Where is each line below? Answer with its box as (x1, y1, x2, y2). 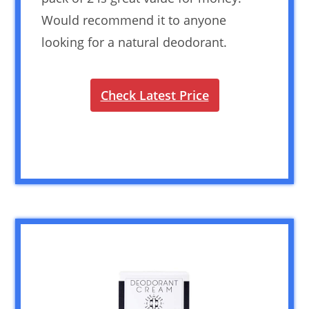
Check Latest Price (100, 86, 209, 103)
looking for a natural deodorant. (41, 33, 228, 50)
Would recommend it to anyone (41, 11, 227, 28)
